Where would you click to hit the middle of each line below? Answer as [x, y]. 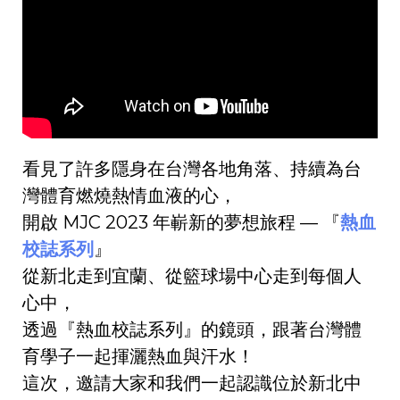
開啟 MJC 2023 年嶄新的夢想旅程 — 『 [181, 223]
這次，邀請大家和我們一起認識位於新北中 [192, 383]
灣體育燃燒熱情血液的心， [129, 196]
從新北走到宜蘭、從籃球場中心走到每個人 [192, 276]
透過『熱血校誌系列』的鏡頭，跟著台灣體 [192, 330]
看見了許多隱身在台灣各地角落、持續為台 [192, 169]
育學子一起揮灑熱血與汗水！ [138, 357]
